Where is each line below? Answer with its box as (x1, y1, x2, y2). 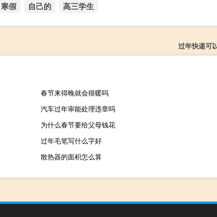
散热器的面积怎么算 (40, 152, 102, 161)
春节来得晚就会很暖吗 (40, 88, 108, 97)
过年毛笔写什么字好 (40, 136, 102, 145)
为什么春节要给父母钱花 (40, 120, 115, 129)
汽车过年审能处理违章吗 (40, 104, 115, 113)
